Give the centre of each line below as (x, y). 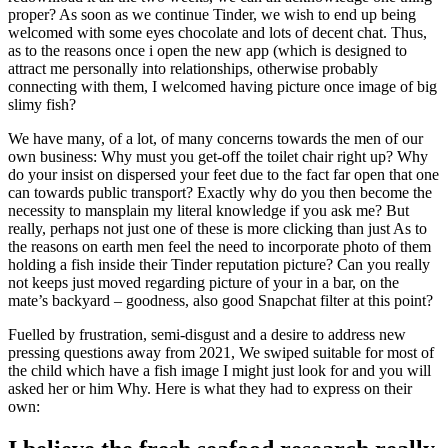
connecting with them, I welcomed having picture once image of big (222, 86)
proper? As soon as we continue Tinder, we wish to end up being (212, 14)
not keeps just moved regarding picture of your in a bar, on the (203, 282)
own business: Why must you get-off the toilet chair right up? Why (218, 156)
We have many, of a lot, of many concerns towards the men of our (215, 138)
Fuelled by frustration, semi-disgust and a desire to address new (207, 334)
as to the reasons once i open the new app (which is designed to (207, 50)
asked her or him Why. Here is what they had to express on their (210, 388)
